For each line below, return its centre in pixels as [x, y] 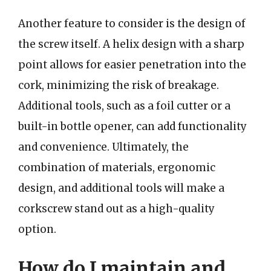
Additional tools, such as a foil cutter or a [124, 106]
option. [37, 229]
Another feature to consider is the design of [132, 24]
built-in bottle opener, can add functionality [132, 126]
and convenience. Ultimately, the [103, 147]
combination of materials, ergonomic [117, 168]
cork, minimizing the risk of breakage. [119, 85]
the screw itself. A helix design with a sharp [131, 44]
